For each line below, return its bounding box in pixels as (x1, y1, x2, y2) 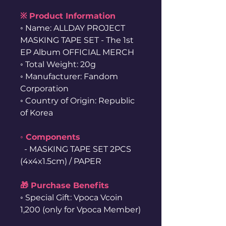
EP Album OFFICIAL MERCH (20, 47, 134, 57)
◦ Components (20, 132, 80, 142)
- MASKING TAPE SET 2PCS (20, 144, 131, 154)
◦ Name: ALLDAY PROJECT (20, 23, 125, 33)
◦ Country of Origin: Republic (20, 96, 135, 105)
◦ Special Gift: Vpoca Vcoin (20, 193, 123, 202)
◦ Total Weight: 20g (20, 60, 96, 69)
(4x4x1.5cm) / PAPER (20, 156, 101, 166)
